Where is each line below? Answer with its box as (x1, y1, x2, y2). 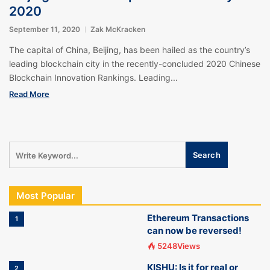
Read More (9, 89, 49, 99)
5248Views (157, 241, 200, 251)
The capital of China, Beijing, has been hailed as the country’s (9, 45, 250, 55)
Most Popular (16, 190, 75, 201)
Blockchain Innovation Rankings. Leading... (9, 72, 178, 83)
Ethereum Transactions (147, 212, 249, 224)
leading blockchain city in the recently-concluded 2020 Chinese (9, 58, 260, 69)
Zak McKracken (90, 25, 145, 34)
